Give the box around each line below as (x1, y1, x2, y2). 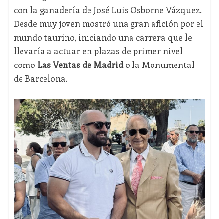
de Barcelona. (13, 72, 67, 85)
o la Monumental (123, 59, 195, 71)
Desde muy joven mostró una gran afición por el (13, 18, 203, 30)
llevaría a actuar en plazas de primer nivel (13, 45, 183, 57)
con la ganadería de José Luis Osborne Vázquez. (13, 4, 201, 16)
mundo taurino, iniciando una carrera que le (13, 31, 192, 44)
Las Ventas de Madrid (37, 59, 123, 71)
